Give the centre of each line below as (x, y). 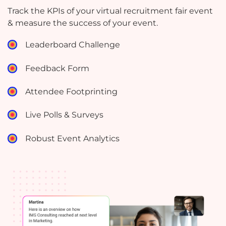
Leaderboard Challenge (73, 45)
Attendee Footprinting (72, 91)
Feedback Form (58, 68)
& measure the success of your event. (83, 23)
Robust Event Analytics (73, 138)
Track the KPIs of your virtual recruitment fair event (110, 11)
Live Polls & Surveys (65, 115)
